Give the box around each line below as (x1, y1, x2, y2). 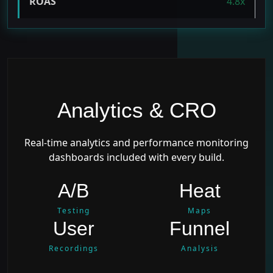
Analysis (180, 243, 219, 253)
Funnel (169, 217, 230, 239)
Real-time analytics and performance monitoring (24, 135, 249, 149)
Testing (57, 205, 90, 216)
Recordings (48, 243, 99, 253)
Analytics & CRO (57, 97, 216, 122)
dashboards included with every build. (49, 150, 224, 164)
